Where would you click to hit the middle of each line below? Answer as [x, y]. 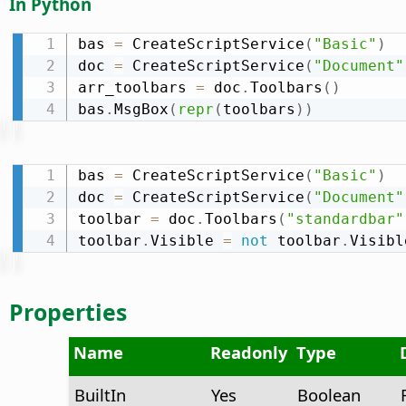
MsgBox [141, 109]
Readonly [248, 353]
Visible [186, 240]
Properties [68, 312]
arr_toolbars [136, 87]
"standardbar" [345, 218]
